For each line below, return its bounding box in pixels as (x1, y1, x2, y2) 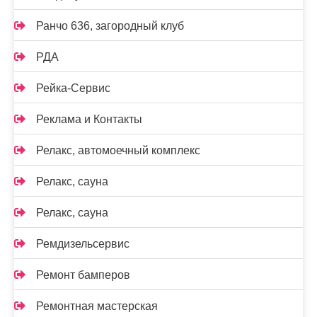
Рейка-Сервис (36, 81, 110, 94)
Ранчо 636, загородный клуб (36, 19, 184, 32)
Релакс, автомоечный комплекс (36, 144, 200, 156)
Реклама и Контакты (36, 113, 142, 125)
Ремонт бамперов (36, 268, 130, 281)
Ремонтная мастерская (36, 299, 158, 312)
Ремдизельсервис (36, 237, 129, 250)
